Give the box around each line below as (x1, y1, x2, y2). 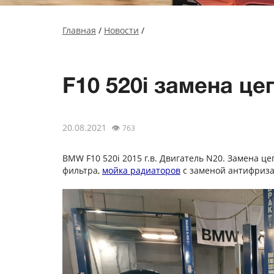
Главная (62, 24, 96, 36)
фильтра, (62, 165, 102, 176)
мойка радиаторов (102, 165, 180, 176)
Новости (104, 24, 139, 36)
